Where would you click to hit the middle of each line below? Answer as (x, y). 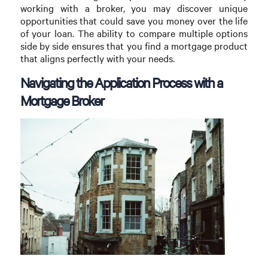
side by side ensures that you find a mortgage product (134, 45)
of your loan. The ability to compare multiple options (134, 33)
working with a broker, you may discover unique (134, 8)
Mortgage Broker (62, 100)
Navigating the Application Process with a (121, 82)
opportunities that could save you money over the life (134, 20)
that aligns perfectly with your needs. (97, 58)
